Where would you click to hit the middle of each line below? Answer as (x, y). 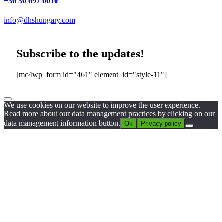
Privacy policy (161, 123)
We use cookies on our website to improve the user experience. (102, 105)
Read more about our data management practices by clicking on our (109, 113)
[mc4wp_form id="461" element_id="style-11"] (91, 74)
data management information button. (62, 123)
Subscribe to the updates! (80, 53)
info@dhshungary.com (40, 20)
